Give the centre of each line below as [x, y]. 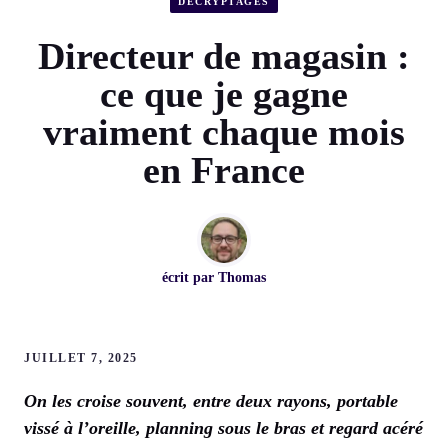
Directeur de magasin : [224, 56]
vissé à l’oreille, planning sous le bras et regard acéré [223, 428]
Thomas [242, 278]
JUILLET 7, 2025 [81, 358]
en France [224, 170]
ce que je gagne [224, 94]
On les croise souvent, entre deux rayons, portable [211, 401]
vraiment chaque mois [224, 132]
